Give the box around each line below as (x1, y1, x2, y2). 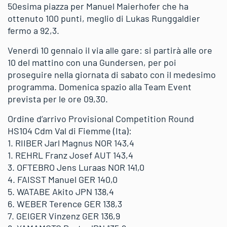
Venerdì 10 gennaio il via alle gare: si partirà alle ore (8, 44, 212, 56)
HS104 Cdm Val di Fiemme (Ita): (8, 125, 132, 136)
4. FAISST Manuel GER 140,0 (8, 173, 118, 185)
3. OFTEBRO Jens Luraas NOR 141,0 (8, 161, 144, 173)
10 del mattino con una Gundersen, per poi (8, 56, 176, 68)
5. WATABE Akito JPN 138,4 (8, 185, 114, 197)
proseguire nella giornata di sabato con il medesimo (8, 68, 216, 80)
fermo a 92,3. (8, 24, 61, 36)
